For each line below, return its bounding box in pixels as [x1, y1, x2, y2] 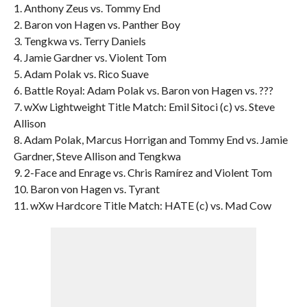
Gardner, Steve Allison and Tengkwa [13, 149, 181, 162]
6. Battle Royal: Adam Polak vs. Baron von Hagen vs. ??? [13, 84, 273, 97]
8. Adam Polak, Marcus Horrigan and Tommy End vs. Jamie [13, 133, 288, 146]
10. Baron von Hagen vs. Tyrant [13, 182, 160, 195]
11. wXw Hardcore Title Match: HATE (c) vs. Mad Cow [13, 199, 271, 212]
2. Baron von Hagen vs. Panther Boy [13, 18, 180, 31]
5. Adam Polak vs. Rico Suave [13, 67, 149, 80]
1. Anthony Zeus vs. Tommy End [13, 1, 160, 14]
